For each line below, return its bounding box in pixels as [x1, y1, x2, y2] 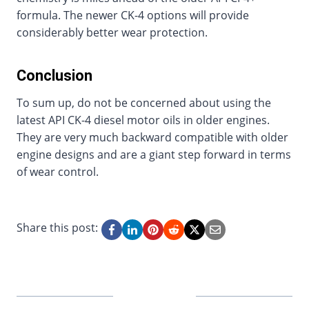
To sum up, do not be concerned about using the [17, 95, 271, 111]
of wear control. [17, 164, 99, 180]
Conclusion [17, 67, 92, 85]
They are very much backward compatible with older [17, 130, 288, 146]
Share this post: [17, 220, 98, 236]
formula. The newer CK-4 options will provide [17, 8, 249, 23]
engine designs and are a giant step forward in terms [17, 147, 291, 163]
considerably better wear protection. [17, 25, 208, 41]
